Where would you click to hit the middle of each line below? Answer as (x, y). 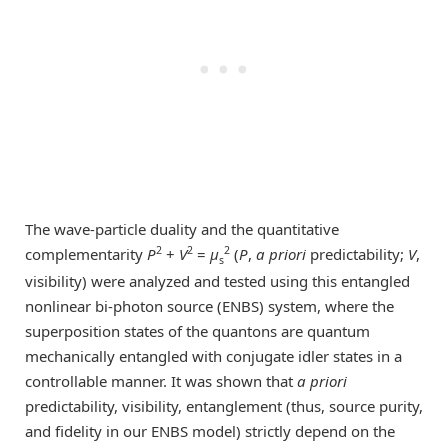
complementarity (86, 253)
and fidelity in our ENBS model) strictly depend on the (210, 430)
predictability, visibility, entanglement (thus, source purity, (224, 405)
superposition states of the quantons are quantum (197, 330)
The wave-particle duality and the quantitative (182, 228)
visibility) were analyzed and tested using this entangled (217, 280)
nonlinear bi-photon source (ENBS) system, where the (209, 305)
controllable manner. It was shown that (161, 380)
